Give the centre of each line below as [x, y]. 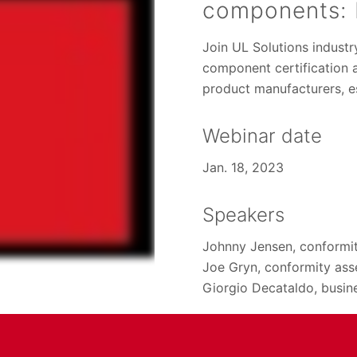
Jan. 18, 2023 [243, 168]
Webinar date [262, 136]
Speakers [243, 215]
